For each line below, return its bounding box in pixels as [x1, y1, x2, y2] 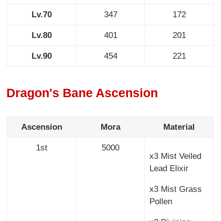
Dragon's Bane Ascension [6, 86, 158, 100]
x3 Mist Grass [149, 184, 202, 194]
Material [163, 122, 195, 132]
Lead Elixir [149, 164, 188, 174]
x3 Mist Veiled [149, 151, 201, 161]
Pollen [149, 197, 172, 207]
